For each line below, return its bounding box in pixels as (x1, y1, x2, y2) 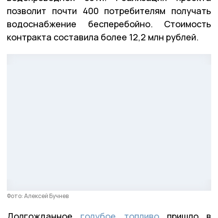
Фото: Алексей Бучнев (7, 192, 69, 200)
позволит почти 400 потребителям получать (7, 4, 211, 17)
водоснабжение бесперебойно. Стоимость (7, 18, 211, 30)
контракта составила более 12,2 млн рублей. (7, 31, 199, 43)
